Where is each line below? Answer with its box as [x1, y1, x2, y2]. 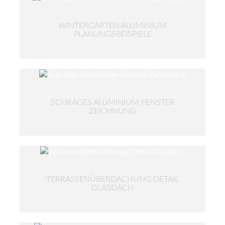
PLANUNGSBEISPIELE [73, 30, 152, 39]
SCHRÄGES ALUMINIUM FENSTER [50, 98, 175, 107]
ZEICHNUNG [89, 107, 136, 116]
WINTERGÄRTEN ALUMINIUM [58, 22, 167, 30]
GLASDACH [91, 184, 134, 192]
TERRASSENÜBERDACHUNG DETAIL [46, 175, 179, 184]
